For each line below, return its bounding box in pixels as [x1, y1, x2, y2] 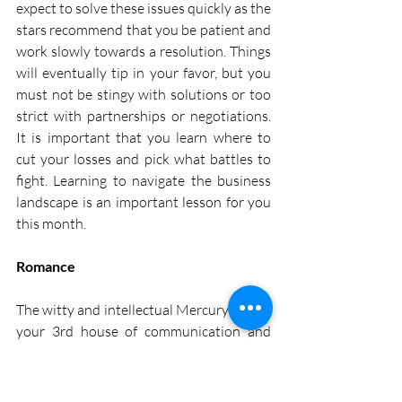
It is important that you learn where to [16, 127, 271, 146]
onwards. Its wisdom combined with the [16, 364, 271, 383]
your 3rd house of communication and [16, 321, 271, 340]
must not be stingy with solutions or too [16, 84, 271, 103]
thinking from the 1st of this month [16, 343, 271, 362]
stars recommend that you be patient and [16, 20, 271, 39]
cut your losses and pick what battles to [16, 149, 271, 168]
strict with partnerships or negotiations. [16, 106, 271, 125]
